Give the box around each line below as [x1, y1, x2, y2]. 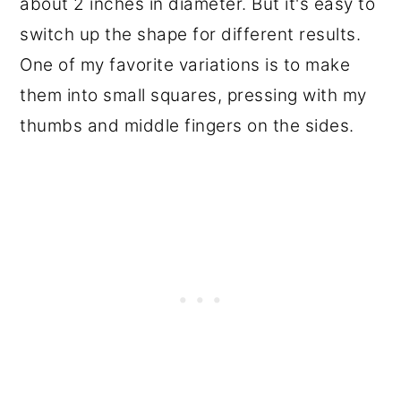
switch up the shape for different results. [20, 23, 362, 45]
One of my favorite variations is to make [20, 54, 351, 75]
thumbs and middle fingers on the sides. [20, 115, 354, 136]
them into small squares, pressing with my [20, 84, 367, 106]
